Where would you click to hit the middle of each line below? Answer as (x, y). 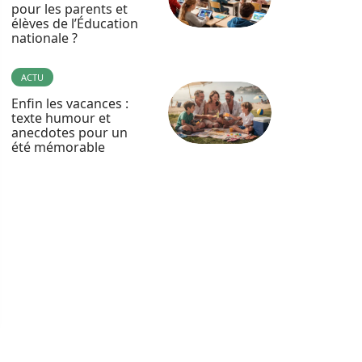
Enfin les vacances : (70, 103)
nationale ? (44, 38)
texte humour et (61, 118)
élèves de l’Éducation (75, 23)
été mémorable (58, 147)
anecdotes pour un (69, 133)
